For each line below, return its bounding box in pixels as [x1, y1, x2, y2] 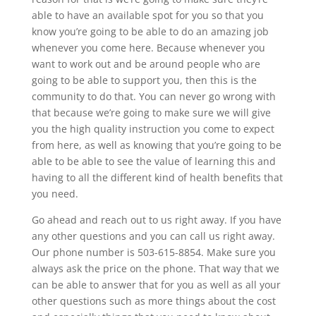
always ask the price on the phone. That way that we [31, 261, 279, 275]
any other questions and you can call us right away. [31, 229, 275, 243]
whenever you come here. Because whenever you [31, 40, 265, 54]
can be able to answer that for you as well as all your [31, 277, 281, 291]
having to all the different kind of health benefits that [31, 170, 283, 184]
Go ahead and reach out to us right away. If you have [31, 212, 281, 226]
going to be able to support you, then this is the [31, 73, 257, 87]
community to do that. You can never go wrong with [31, 89, 276, 103]
